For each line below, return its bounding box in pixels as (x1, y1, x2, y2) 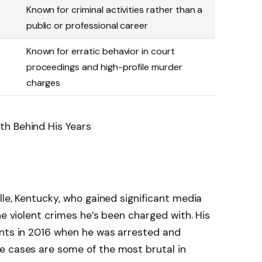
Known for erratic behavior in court (26, 45, 175, 58)
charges (26, 77, 61, 89)
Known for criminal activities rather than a (26, 4, 203, 16)
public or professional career (26, 19, 149, 32)
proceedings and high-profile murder (26, 61, 182, 74)
